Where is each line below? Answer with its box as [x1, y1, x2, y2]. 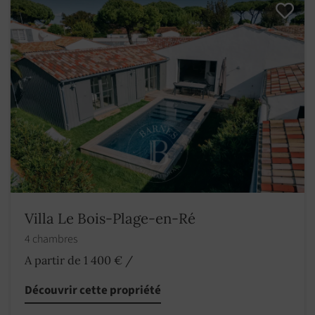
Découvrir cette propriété [25, 282, 161, 300]
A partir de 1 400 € [25, 253, 122, 268]
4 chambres [25, 231, 79, 247]
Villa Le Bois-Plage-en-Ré [25, 209, 195, 229]
